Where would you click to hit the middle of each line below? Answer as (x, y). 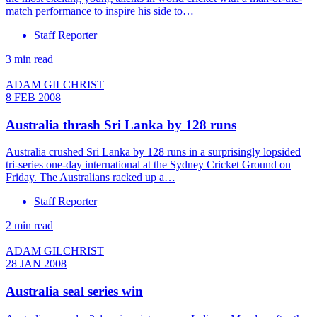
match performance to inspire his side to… (100, 11)
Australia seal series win (74, 292)
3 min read (29, 59)
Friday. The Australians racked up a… (91, 178)
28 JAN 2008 (36, 264)
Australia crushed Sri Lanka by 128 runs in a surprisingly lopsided (153, 152)
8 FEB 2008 (33, 97)
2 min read (29, 226)
